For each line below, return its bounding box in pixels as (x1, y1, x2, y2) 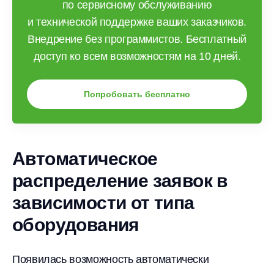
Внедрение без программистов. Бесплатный (28, 33, 246, 45)
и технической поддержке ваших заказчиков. (27, 16, 247, 28)
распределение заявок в (12, 171, 228, 191)
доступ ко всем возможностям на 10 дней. (33, 50, 241, 62)
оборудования (12, 215, 139, 235)
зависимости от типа (12, 193, 194, 213)
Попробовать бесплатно (84, 89, 190, 99)
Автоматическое (12, 149, 158, 169)
